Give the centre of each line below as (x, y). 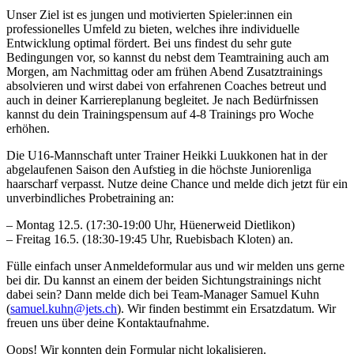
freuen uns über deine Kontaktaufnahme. (108, 323)
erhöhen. (28, 129)
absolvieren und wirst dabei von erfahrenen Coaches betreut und (166, 86)
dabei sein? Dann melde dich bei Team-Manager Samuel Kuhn (163, 295)
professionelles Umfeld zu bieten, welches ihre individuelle (153, 29)
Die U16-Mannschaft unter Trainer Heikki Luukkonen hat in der (167, 156)
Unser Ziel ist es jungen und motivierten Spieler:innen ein (149, 15)
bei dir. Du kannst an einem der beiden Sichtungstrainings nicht (164, 281)
